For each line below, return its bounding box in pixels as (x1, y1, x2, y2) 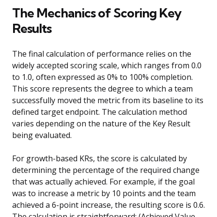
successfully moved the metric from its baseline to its (12, 95, 203, 106)
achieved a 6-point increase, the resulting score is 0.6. (12, 200, 205, 211)
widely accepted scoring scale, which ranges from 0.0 (12, 60, 201, 71)
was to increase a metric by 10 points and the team (12, 188, 196, 199)
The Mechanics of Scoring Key (12, 5, 181, 21)
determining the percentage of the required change (12, 165, 200, 176)
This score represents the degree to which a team (12, 83, 193, 94)
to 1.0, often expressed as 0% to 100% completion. (12, 72, 193, 83)
